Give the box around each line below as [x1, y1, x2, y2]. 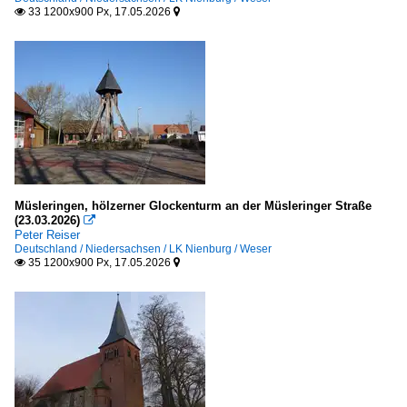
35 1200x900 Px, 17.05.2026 [25, 256, 174, 269]
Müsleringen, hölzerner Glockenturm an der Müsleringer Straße [15, 199, 372, 213]
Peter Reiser [15, 228, 80, 242]
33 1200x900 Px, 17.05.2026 [25, 5, 174, 18]
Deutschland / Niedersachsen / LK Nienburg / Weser [15, 243, 272, 255]
